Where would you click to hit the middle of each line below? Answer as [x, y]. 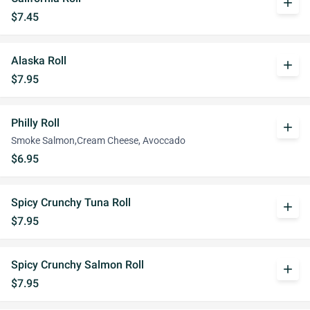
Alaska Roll [39, 61]
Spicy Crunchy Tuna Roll [71, 202]
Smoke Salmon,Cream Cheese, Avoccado [98, 141]
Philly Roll [35, 123]
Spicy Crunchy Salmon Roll [77, 265]
